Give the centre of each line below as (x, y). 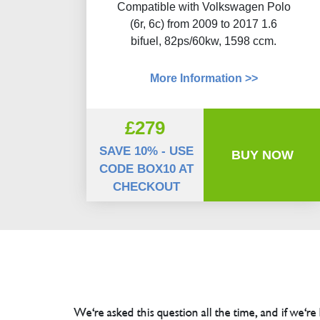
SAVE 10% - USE (147, 151)
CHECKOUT (147, 187)
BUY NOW (263, 155)
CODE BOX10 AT (147, 169)
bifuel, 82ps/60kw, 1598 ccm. (204, 41)
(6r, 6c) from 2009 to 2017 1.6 (204, 24)
